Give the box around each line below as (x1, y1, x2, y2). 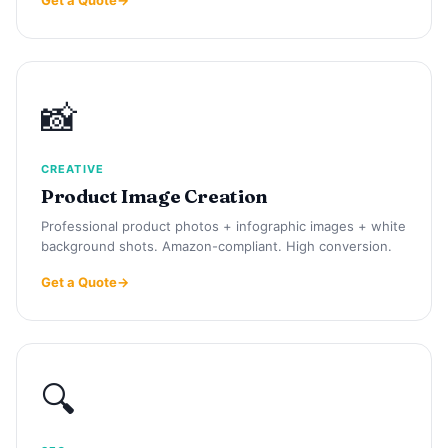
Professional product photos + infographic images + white (41, 217, 406, 234)
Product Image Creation (41, 184, 268, 208)
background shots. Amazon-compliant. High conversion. (41, 237, 392, 254)
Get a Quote (41, 273, 117, 290)
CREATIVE (41, 161, 104, 176)
